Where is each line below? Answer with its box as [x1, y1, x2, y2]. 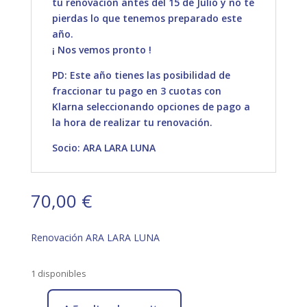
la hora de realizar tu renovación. [51, 116, 212, 129]
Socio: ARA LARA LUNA [51, 141, 156, 154]
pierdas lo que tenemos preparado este [51, 12, 242, 25]
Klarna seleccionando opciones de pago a [51, 100, 250, 113]
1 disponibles [30, 267, 86, 280]
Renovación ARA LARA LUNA [30, 231, 160, 244]
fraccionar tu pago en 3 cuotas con [51, 84, 221, 97]
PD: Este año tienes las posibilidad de [51, 69, 230, 82]
